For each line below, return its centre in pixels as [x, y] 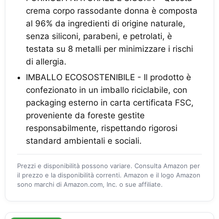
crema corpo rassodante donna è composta [112, 11]
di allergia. [46, 61]
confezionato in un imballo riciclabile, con [107, 90]
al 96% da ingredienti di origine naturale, [106, 23]
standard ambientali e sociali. [84, 141]
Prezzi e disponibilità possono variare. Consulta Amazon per [109, 165]
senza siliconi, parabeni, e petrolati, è [99, 36]
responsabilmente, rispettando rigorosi [102, 128]
